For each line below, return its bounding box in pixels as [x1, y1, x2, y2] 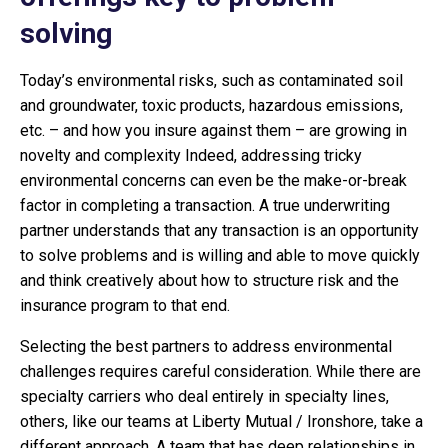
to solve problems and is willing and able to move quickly [20, 246, 420, 265]
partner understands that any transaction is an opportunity [20, 221, 419, 240]
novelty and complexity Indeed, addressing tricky [20, 146, 362, 165]
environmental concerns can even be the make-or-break [20, 171, 407, 190]
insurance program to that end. [20, 296, 230, 315]
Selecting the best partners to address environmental [20, 337, 392, 356]
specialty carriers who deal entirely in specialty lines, [20, 387, 389, 406]
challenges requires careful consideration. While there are [20, 362, 421, 381]
